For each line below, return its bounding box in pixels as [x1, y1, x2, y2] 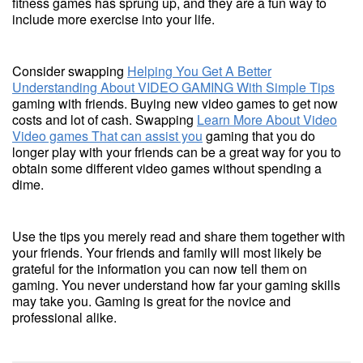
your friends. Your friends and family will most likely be [12, 243, 322, 262]
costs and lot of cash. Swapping [12, 110, 197, 129]
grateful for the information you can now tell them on [12, 259, 307, 278]
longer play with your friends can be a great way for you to [12, 143, 341, 161]
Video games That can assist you [12, 126, 203, 145]
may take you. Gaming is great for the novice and [12, 292, 291, 310]
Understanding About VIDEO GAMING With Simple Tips [12, 78, 335, 96]
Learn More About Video [197, 110, 337, 129]
